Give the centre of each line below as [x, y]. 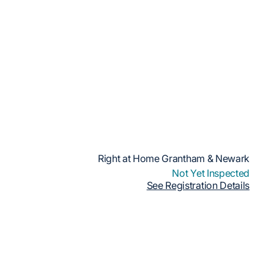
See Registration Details [198, 185]
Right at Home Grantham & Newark [173, 158]
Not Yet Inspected [211, 173]
